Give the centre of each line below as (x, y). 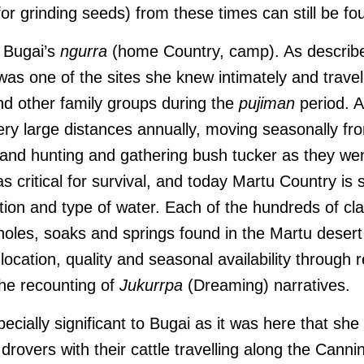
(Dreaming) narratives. (269, 285)
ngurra (84, 51)
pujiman (267, 103)
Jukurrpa (151, 285)
